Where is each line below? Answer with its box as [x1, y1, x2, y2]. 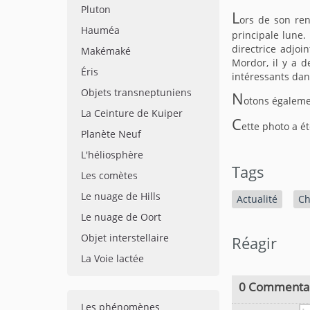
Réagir [232, 233, 277, 253]
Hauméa [81, 24, 120, 37]
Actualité [237, 192, 277, 206]
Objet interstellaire [81, 231, 169, 244]
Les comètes [81, 169, 138, 182]
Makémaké [81, 44, 131, 57]
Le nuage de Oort [81, 210, 161, 224]
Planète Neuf [81, 127, 141, 140]
